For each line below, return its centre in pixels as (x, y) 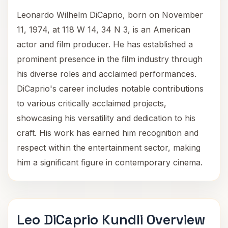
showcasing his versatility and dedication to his (106, 118)
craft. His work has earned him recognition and (108, 133)
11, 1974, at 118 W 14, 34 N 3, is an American (104, 30)
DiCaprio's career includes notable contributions (110, 89)
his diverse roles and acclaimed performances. (107, 74)
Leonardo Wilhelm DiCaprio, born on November (110, 15)
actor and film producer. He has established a (105, 44)
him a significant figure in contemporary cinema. (110, 162)
